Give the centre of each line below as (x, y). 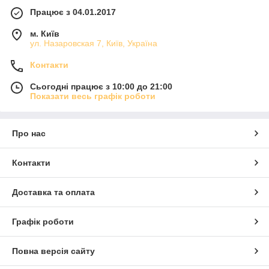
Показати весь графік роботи (93, 96)
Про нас (29, 134)
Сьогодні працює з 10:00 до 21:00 (101, 87)
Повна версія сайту (53, 251)
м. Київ (45, 34)
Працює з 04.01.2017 (73, 12)
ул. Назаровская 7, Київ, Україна (94, 44)
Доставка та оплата (53, 192)
